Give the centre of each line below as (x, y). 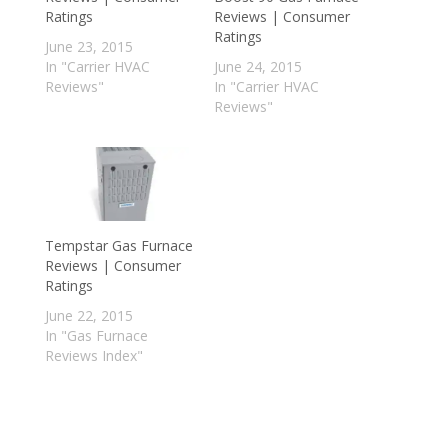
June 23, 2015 (88, 47)
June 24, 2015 (257, 67)
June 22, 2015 (88, 316)
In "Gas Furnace (96, 336)
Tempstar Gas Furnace (118, 246)
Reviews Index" (93, 356)
